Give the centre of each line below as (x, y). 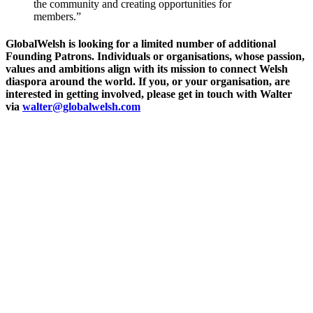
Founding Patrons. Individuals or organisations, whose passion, (155, 57)
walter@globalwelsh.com (81, 107)
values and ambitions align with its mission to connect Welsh (147, 69)
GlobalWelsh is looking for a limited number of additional (141, 44)
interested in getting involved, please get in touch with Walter (149, 94)
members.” (59, 16)
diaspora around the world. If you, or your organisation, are (148, 82)
